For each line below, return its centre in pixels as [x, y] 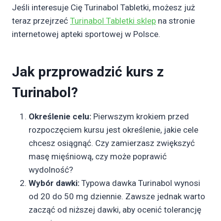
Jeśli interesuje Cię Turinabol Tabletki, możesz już [103, 7]
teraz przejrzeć [41, 21]
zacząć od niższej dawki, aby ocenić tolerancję [115, 210]
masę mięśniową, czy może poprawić [98, 156]
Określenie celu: [60, 116]
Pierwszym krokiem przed [140, 116]
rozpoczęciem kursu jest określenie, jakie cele [113, 130]
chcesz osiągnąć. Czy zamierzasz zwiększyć [112, 143]
